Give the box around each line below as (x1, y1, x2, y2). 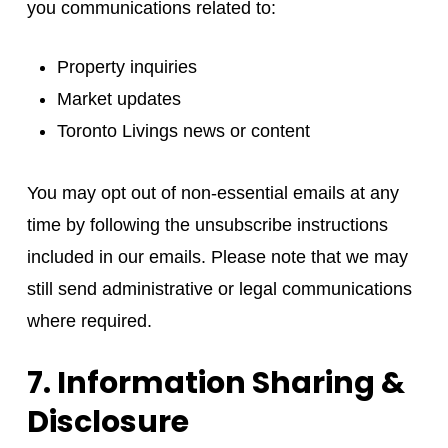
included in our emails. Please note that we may (26, 246, 408, 267)
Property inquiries (56, 56, 197, 77)
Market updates (56, 88, 181, 109)
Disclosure (26, 400, 189, 443)
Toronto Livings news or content (56, 120, 310, 141)
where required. (26, 310, 152, 331)
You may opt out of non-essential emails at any (26, 182, 399, 203)
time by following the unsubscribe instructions (26, 214, 388, 235)
